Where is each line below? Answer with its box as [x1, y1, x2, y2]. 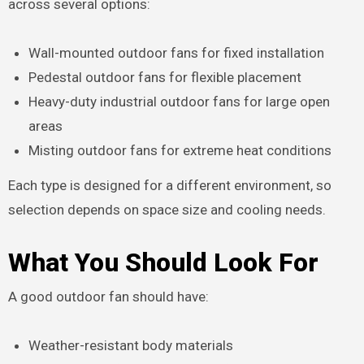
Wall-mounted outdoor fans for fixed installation [28, 44, 325, 61]
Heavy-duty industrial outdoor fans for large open [28, 93, 331, 110]
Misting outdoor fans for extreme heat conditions [28, 141, 332, 158]
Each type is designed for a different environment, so [7, 176, 331, 193]
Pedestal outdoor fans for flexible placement [28, 68, 302, 85]
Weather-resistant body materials [28, 337, 234, 354]
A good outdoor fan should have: [7, 288, 209, 305]
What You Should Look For [7, 246, 318, 278]
